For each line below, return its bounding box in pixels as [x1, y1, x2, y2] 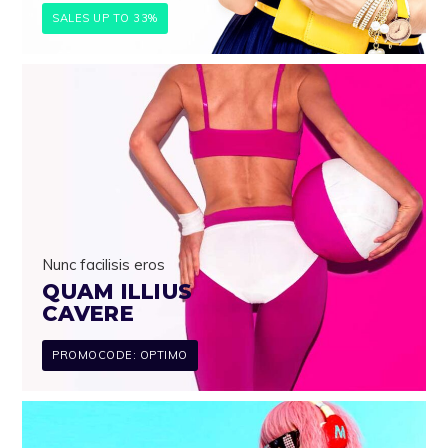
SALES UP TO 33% [52, 10, 158, 25]
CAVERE [42, 301, 134, 327]
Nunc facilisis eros [42, 255, 166, 275]
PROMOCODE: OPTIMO [52, 348, 188, 363]
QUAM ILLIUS [42, 279, 193, 305]
